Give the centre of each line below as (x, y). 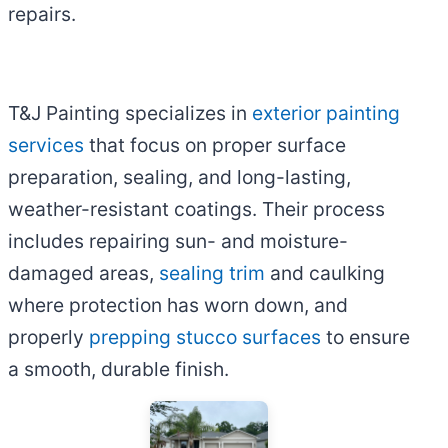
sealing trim (212, 273)
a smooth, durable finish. (118, 369)
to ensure (365, 337)
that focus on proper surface (215, 145)
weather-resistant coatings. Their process (196, 209)
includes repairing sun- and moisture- (178, 241)
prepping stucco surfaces (205, 337)
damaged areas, (83, 273)
